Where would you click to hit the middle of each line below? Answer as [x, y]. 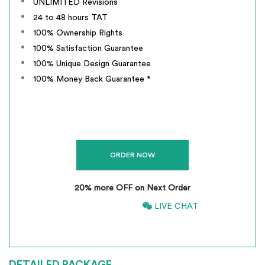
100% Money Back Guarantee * [92, 79]
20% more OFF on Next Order [132, 188]
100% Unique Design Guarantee [92, 64]
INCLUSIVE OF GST [130, 225]
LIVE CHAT [175, 206]
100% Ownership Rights [78, 33]
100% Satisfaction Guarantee [88, 49]
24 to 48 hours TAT [70, 18]
